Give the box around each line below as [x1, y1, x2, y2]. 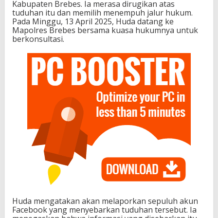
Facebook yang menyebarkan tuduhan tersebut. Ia [12, 204, 197, 216]
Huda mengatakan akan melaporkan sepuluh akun [12, 196, 198, 207]
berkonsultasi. [12, 34, 64, 45]
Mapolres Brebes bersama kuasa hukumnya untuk [12, 25, 198, 36]
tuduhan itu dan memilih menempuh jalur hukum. [12, 7, 193, 18]
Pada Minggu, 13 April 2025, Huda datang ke [12, 16, 174, 27]
